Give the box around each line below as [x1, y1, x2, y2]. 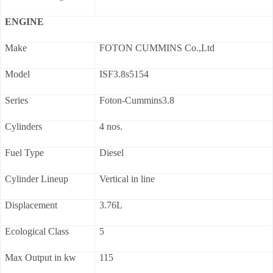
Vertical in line [99, 174, 155, 185]
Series [5, 95, 28, 106]
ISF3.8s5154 [99, 69, 149, 80]
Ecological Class [5, 226, 69, 237]
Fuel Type [5, 147, 44, 158]
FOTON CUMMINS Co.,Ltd [99, 43, 214, 54]
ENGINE [5, 16, 44, 27]
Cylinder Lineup [5, 174, 68, 185]
